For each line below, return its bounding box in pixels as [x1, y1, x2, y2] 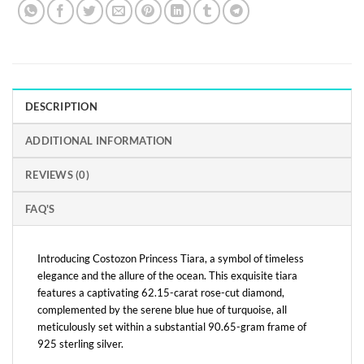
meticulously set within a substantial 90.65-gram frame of [37, 319, 306, 333]
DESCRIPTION [25, 99, 97, 113]
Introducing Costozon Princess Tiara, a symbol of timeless [37, 251, 304, 265]
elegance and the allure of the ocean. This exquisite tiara [37, 268, 297, 282]
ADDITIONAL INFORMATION [25, 133, 173, 147]
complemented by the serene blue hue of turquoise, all [37, 302, 287, 316]
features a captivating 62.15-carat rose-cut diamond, [37, 285, 284, 299]
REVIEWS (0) [25, 167, 89, 181]
